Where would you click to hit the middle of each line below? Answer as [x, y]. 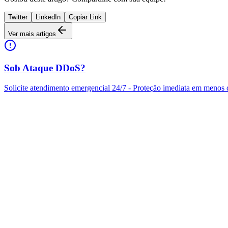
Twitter [18, 17]
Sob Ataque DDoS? [45, 68]
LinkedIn [48, 17]
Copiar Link [85, 17]
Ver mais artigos [32, 34]
